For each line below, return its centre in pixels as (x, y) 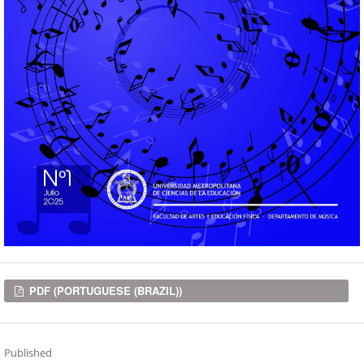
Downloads (43, 292)
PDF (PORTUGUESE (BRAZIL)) (104, 291)
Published (28, 352)
